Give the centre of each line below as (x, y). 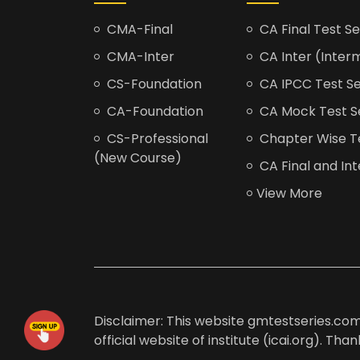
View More (289, 194)
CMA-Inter (139, 57)
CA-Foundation (153, 112)
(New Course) (138, 158)
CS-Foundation (153, 84)
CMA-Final (138, 30)
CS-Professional (156, 139)
